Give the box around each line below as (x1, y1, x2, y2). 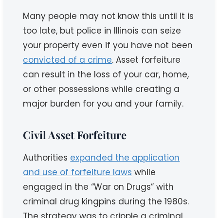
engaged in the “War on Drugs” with (23, 181, 174, 193)
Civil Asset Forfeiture (23, 127, 127, 143)
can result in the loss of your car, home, (23, 69, 189, 81)
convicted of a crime (23, 54, 112, 66)
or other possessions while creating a (23, 83, 180, 95)
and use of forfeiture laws (23, 166, 132, 179)
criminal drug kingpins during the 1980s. (23, 196, 189, 208)
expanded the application (70, 152, 180, 164)
